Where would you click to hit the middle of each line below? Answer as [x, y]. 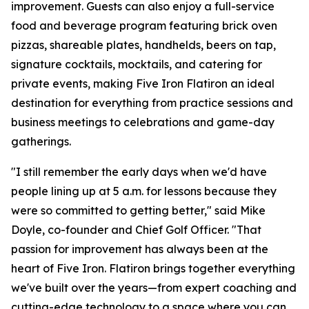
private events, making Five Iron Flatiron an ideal [143, 83]
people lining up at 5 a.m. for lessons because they [144, 191]
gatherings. [41, 141]
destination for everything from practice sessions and [152, 103]
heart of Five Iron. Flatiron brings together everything [153, 268]
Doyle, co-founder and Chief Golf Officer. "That [136, 230]
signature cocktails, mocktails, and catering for [137, 64]
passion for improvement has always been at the [140, 249]
